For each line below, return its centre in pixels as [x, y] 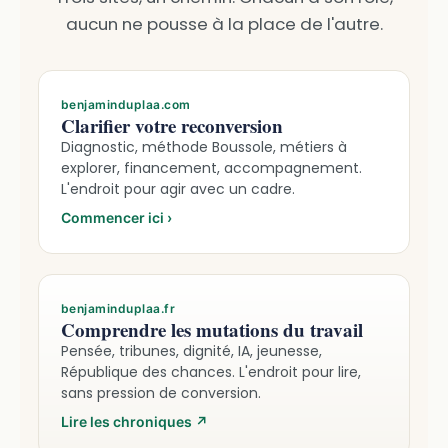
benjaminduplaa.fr [118, 308]
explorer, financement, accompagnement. [211, 167]
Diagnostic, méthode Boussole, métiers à [204, 146]
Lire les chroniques [128, 421]
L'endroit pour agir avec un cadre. [178, 188]
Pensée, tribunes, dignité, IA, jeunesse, [191, 350]
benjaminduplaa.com [126, 104]
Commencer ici [114, 217]
